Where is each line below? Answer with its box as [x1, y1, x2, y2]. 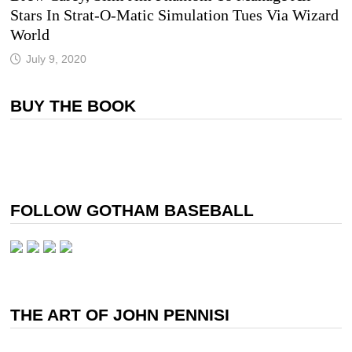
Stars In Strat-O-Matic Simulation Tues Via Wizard [9, 6, 339, 24]
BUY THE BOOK [9, 97, 136, 115]
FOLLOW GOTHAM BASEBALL [9, 201, 254, 219]
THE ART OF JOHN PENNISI [9, 306, 229, 324]
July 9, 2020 [25, 53, 86, 65]
